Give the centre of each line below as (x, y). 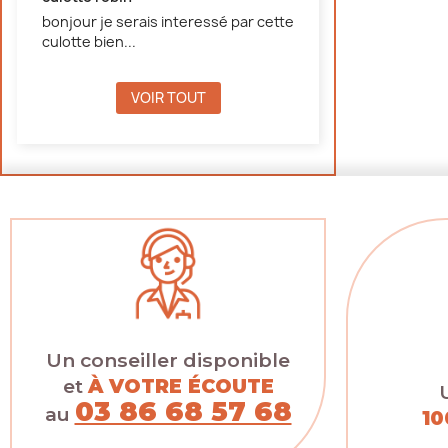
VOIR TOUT (168, 97)
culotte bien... (89, 41)
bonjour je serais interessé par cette (168, 21)
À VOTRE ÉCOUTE (180, 386)
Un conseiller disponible (168, 360)
